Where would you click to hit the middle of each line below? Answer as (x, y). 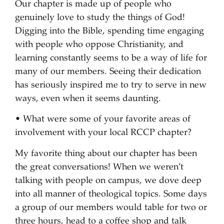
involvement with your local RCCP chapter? (103, 133)
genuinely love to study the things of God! (100, 18)
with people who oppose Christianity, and (99, 45)
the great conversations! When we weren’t (99, 167)
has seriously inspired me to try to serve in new (111, 86)
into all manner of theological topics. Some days (111, 194)
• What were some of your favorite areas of (103, 120)
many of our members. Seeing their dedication (108, 72)
